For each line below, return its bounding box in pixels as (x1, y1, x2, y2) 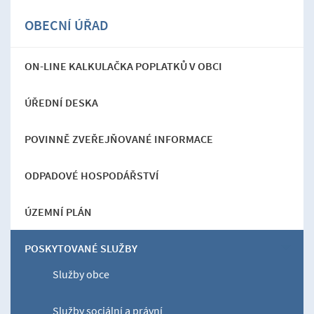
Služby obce (53, 266, 109, 281)
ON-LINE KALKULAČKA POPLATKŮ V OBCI (25, 58, 222, 73)
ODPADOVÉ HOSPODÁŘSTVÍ (25, 168, 159, 182)
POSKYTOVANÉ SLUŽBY (25, 240, 137, 255)
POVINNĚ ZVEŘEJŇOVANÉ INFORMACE (25, 131, 213, 146)
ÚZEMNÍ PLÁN (25, 204, 92, 219)
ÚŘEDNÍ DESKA (25, 95, 98, 109)
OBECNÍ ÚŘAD (25, 15, 109, 34)
